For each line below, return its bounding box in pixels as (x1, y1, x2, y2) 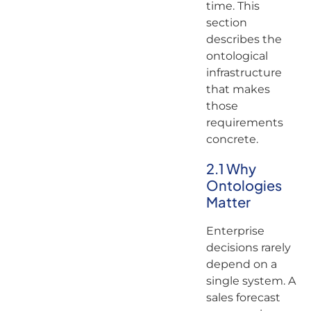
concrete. (205, 132, 261, 146)
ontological (205, 49, 268, 62)
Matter (205, 192, 253, 210)
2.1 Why (205, 159, 256, 177)
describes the (205, 32, 282, 46)
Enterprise (205, 224, 264, 237)
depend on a (205, 257, 277, 271)
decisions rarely (205, 240, 291, 254)
